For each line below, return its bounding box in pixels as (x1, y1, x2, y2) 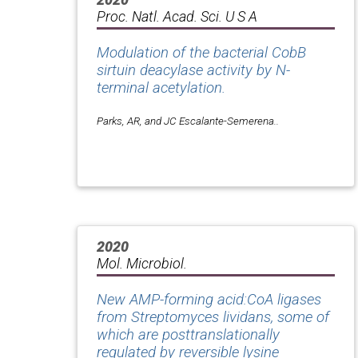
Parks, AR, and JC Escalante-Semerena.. (97, 113, 279, 127)
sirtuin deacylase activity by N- (97, 61, 290, 79)
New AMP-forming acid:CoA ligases (97, 290, 321, 308)
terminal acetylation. (97, 78, 225, 97)
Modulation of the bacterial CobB (97, 43, 306, 62)
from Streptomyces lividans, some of (97, 308, 329, 326)
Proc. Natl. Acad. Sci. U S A (97, 7, 257, 25)
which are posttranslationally (97, 325, 280, 344)
